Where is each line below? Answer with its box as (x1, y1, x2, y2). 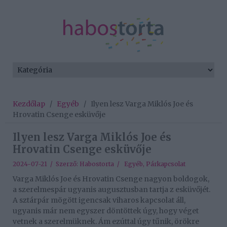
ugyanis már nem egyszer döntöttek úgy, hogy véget (13, 206, 199, 216)
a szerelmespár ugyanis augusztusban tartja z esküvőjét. (13, 185, 210, 195)
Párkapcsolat (146, 160, 185, 168)
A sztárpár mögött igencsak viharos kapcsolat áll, (13, 196, 185, 205)
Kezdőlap (13, 99, 45, 109)
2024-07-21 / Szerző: (13, 160, 80, 168)
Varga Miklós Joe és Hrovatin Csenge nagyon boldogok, (13, 174, 209, 184)
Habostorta (80, 160, 114, 168)
